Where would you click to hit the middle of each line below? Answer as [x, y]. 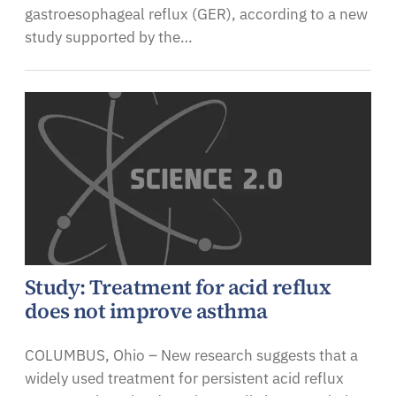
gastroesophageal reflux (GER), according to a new [196, 14]
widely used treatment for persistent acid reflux [184, 379]
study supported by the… [109, 37]
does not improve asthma [146, 311]
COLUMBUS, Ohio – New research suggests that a [191, 356]
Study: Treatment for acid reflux [178, 287]
